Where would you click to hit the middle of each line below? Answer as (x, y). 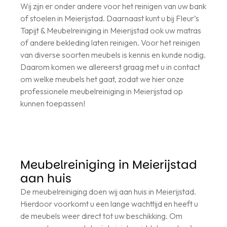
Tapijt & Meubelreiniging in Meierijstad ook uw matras (111, 30)
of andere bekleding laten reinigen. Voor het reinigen (110, 42)
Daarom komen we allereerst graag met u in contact (110, 67)
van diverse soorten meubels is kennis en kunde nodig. (113, 54)
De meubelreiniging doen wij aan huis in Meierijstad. (108, 191)
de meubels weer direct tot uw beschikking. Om (101, 216)
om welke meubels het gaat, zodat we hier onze (102, 79)
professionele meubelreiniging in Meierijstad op (102, 91)
